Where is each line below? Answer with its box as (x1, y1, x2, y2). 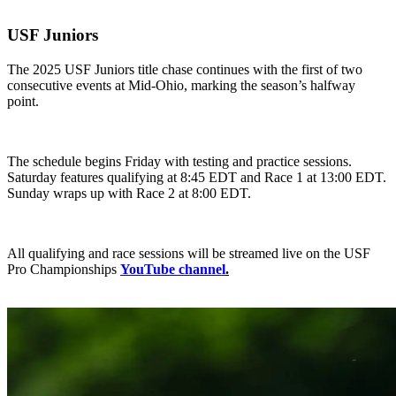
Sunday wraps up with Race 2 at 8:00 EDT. (7, 186, 251, 201)
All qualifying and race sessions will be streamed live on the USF (7, 246, 370, 261)
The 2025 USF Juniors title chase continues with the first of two (7, 62, 362, 77)
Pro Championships (7, 262, 120, 277)
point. (7, 94, 39, 109)
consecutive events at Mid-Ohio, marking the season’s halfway (7, 78, 355, 93)
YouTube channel (120, 262, 225, 277)
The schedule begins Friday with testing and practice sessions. (7, 154, 352, 169)
